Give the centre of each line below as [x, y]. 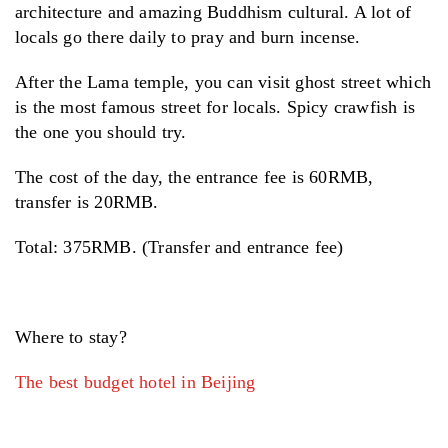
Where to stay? [71, 336]
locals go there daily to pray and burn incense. [188, 36]
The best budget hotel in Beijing [135, 381]
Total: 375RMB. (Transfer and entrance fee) [179, 246]
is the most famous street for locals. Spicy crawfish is [215, 106]
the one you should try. [101, 131]
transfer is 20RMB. [87, 201]
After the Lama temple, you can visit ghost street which [223, 81]
